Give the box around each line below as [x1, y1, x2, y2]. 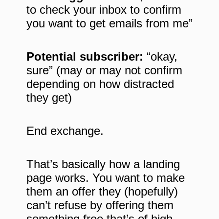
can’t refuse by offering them [26, 198, 174, 212]
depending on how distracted [26, 77, 174, 91]
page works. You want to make [26, 171, 185, 185]
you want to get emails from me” [26, 17, 193, 30]
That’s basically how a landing [26, 157, 180, 171]
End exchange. [26, 124, 104, 138]
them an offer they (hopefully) [26, 185, 178, 198]
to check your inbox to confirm [26, 3, 181, 17]
